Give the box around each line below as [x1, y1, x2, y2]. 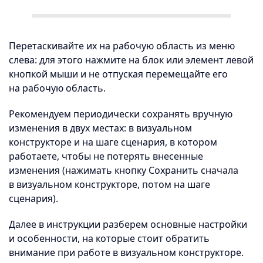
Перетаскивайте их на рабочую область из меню [9, 39, 235, 52]
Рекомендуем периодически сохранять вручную [9, 107, 232, 120]
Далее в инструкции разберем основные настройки [9, 218, 247, 231]
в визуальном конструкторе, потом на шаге [9, 178, 210, 191]
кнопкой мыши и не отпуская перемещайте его [9, 68, 228, 80]
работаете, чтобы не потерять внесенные [9, 150, 203, 163]
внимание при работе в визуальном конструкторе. [9, 246, 244, 259]
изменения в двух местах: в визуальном [9, 122, 192, 134]
